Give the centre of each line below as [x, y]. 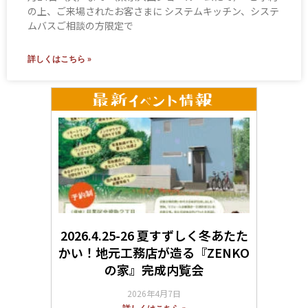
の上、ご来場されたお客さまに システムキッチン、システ [153, 11]
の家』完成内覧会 [154, 269]
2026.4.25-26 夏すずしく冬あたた [154, 235]
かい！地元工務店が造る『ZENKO [154, 252]
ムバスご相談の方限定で [80, 25]
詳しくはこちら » [59, 59]
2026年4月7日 [154, 293]
